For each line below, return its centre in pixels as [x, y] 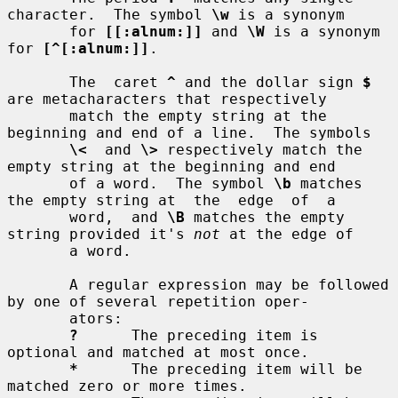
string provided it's [100, 234]
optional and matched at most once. [158, 352]
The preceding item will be [220, 369]
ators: [38, 318]
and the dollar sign [269, 82]
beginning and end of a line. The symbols [189, 132]
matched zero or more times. [127, 386]
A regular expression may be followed [38, 284]
